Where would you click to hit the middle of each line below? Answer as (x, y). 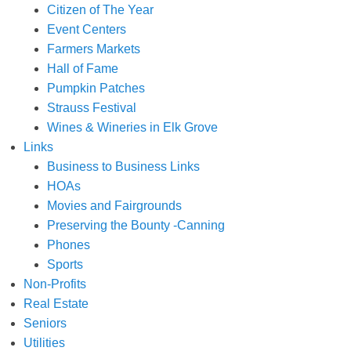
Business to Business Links (123, 167)
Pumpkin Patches (96, 89)
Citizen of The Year (100, 10)
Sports (65, 265)
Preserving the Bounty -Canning (136, 226)
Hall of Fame (83, 69)
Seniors (45, 324)
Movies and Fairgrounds (114, 206)
